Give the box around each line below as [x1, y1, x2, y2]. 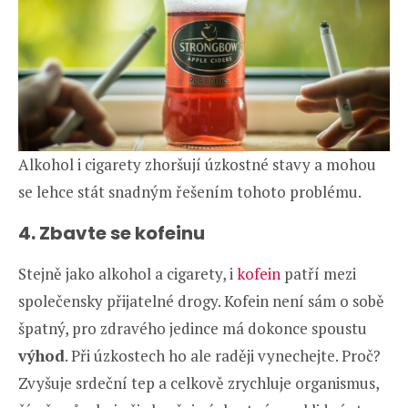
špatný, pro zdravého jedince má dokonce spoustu [18, 317, 367, 339]
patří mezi [284, 262, 356, 284]
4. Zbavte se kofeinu [18, 219, 205, 246]
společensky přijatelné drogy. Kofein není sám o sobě [18, 290, 384, 311]
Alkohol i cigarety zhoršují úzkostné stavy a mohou [18, 153, 376, 175]
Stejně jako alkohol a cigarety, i [18, 262, 237, 284]
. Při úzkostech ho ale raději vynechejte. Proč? [65, 344, 381, 366]
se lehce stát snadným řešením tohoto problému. [18, 180, 362, 202]
